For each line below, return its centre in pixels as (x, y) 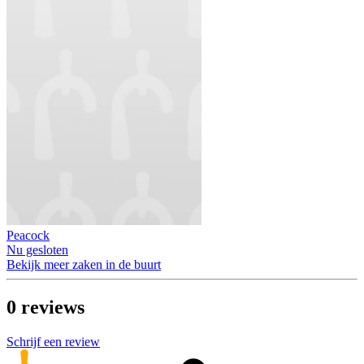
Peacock (28, 236)
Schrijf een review (53, 342)
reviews (53, 308)
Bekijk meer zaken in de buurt (84, 265)
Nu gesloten (37, 250)
